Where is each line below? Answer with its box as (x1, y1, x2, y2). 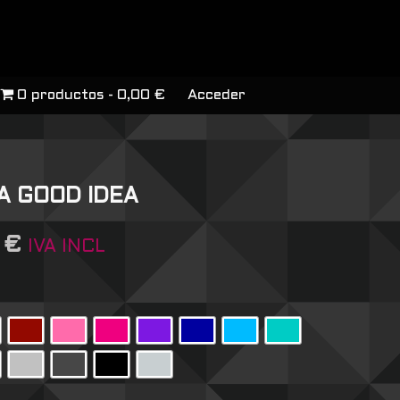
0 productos (16, 88, 104, 103)
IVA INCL (27, 239, 105, 256)
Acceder (187, 88, 246, 103)
